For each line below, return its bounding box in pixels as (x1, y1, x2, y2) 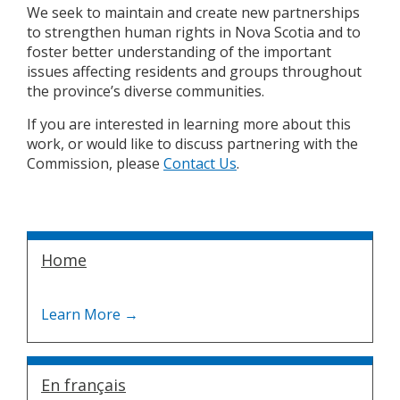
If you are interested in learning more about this (27, 114, 351, 134)
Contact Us (163, 154, 237, 173)
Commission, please (27, 154, 163, 173)
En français (41, 374, 126, 396)
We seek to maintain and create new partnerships (27, 3, 360, 22)
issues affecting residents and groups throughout (27, 62, 362, 81)
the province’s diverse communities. (27, 81, 264, 101)
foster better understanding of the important (27, 42, 331, 62)
